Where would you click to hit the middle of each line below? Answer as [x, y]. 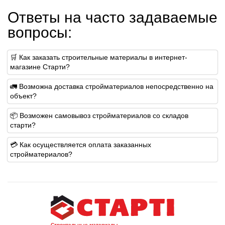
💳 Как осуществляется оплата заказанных [81, 144]
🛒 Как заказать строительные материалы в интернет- [99, 57]
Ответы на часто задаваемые [113, 17]
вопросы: [40, 32]
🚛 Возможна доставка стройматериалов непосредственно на [112, 86]
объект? [23, 96]
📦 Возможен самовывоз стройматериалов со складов [99, 115]
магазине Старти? [40, 67]
